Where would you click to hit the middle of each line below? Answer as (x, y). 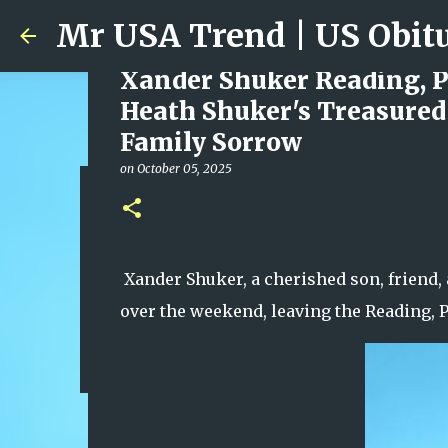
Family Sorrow (210, 142)
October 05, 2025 (184, 168)
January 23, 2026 (176, 239)
